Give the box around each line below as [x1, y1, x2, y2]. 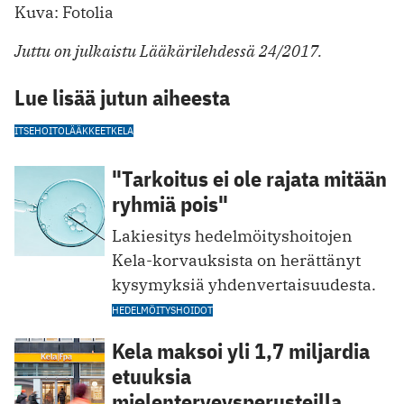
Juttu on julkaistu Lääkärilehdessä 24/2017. [14, 40, 322, 61]
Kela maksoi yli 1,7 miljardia [112, 335, 370, 365]
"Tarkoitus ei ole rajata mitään [112, 163, 387, 193]
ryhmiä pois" [112, 188, 228, 218]
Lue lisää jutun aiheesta [14, 82, 230, 112]
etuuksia [112, 361, 191, 390]
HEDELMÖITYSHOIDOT [112, 302, 213, 317]
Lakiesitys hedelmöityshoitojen [112, 225, 353, 246]
